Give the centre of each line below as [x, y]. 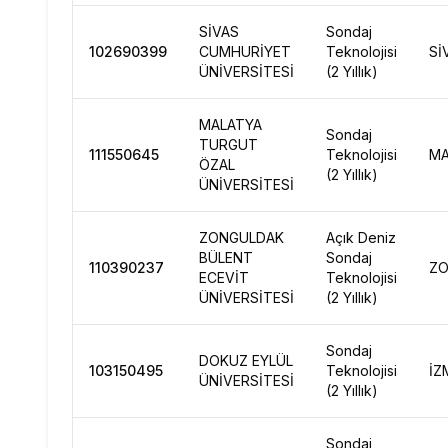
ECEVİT [224, 277]
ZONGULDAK [241, 237]
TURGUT [228, 144]
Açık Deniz [361, 237]
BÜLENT [226, 257]
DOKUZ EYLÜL [246, 360]
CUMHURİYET [245, 51]
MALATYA [230, 124]
